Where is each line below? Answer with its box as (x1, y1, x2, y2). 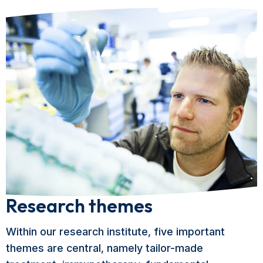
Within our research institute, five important (6, 225, 225, 238)
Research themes (6, 194, 153, 218)
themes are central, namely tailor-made (6, 242, 203, 255)
